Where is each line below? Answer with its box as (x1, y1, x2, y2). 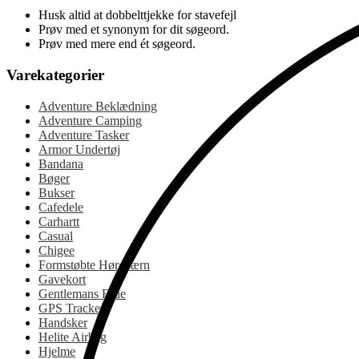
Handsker (38, 315, 87, 329)
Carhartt (38, 214, 79, 228)
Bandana (38, 156, 83, 171)
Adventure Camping (38, 113, 142, 127)
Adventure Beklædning (38, 99, 157, 113)
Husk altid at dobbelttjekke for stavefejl (38, 8, 236, 22)
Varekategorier (6, 67, 104, 84)
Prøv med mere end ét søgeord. (38, 37, 196, 51)
